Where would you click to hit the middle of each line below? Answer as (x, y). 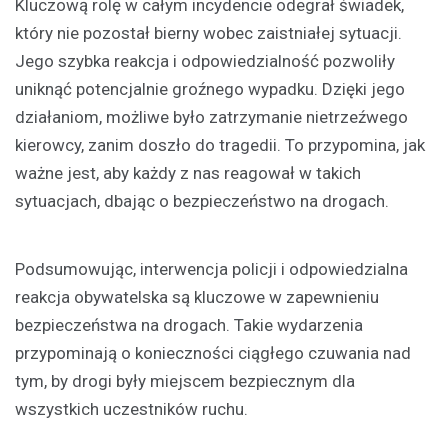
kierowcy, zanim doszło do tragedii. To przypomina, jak (220, 144)
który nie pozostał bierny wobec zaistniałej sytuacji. (208, 32)
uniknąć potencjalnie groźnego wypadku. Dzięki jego (210, 88)
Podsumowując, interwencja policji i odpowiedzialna (211, 268)
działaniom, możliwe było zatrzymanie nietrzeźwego (211, 116)
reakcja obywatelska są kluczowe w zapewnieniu (197, 296)
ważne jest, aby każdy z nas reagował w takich (188, 172)
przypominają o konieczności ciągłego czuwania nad (213, 352)
